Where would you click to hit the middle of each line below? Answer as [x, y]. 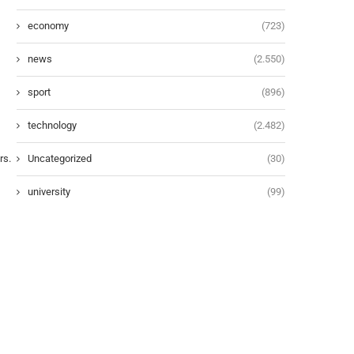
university [49, 191]
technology [52, 125]
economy [48, 25]
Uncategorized [60, 158]
